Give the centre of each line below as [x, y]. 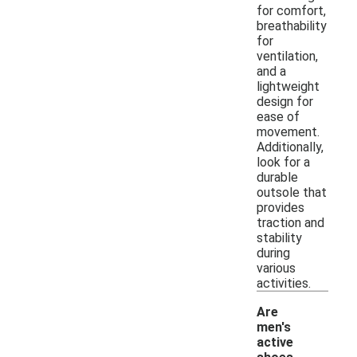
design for [285, 101]
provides [280, 207]
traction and [290, 222]
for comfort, [291, 10]
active [275, 342]
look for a [283, 162]
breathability [292, 25]
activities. [284, 283]
